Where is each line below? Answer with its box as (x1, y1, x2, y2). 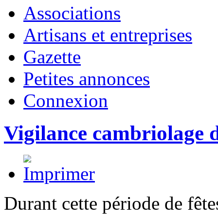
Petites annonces (23, 68, 150, 90)
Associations (23, 2, 121, 24)
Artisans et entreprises (23, 24, 192, 46)
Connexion (23, 90, 108, 111)
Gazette (23, 46, 81, 68)
